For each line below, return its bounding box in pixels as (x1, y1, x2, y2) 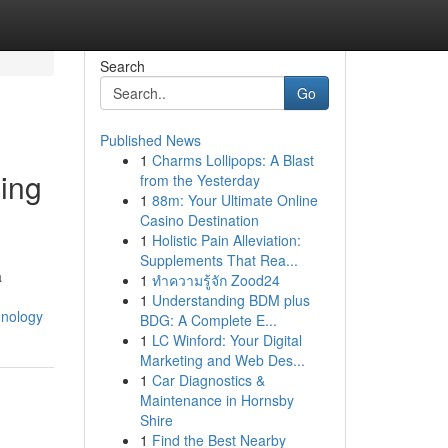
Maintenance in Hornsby (139, 390, 294, 410)
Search (99, 56, 145, 76)
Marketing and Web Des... (139, 350, 305, 370)
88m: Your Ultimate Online (151, 190, 318, 210)
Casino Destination (139, 210, 259, 230)
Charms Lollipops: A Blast (151, 150, 314, 170)
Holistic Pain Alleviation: (151, 230, 301, 250)
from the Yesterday (139, 170, 260, 190)
